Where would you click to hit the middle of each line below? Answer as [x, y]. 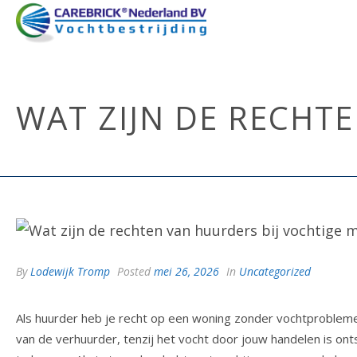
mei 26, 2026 [186, 272]
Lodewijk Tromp [70, 272]
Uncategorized [275, 272]
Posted [134, 272]
